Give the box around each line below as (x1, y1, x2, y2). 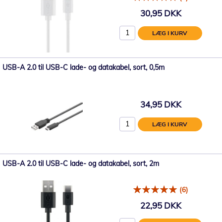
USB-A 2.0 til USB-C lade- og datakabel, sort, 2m (2, 159, 159, 168)
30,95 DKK (140, 7, 181, 18)
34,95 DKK (140, 99, 181, 110)
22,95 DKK (140, 200, 181, 211)
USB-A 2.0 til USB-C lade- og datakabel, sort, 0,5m (2, 63, 165, 72)
